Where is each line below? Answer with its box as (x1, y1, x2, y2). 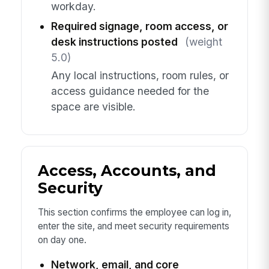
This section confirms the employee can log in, (37, 206, 231, 218)
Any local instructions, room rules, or (50, 68, 229, 82)
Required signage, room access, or (50, 19, 228, 32)
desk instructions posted (50, 35, 178, 48)
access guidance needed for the (50, 84, 209, 97)
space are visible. (50, 100, 136, 113)
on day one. (37, 234, 86, 246)
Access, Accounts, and (37, 162, 216, 180)
